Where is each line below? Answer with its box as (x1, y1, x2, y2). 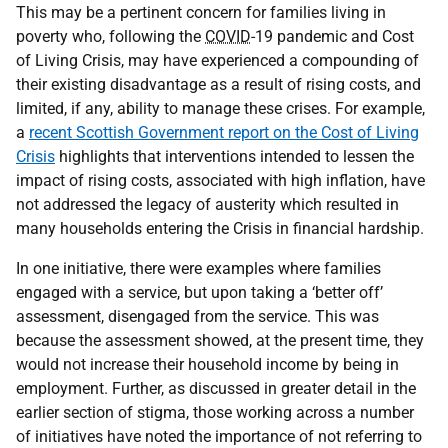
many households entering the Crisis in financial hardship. (16, 219, 424, 238)
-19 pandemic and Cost (251, 27, 414, 46)
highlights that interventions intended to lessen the (55, 147, 414, 166)
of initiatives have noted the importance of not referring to (16, 427, 422, 446)
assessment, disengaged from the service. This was (16, 307, 379, 326)
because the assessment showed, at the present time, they (16, 331, 424, 350)
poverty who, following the (16, 27, 205, 46)
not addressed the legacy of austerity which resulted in (16, 195, 399, 214)
